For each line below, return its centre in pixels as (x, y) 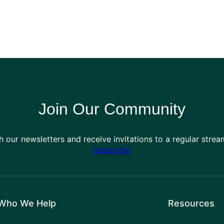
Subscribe (112, 150)
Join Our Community (112, 109)
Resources (191, 203)
